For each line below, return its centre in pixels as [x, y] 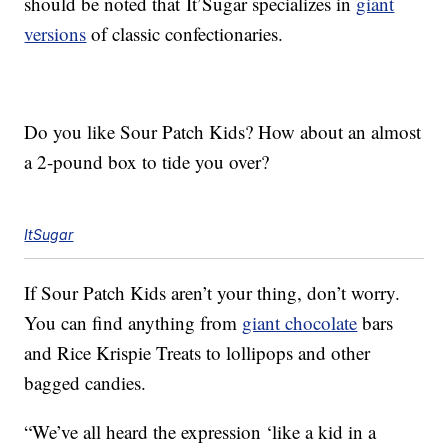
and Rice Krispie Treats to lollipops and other [197, 353]
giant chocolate [300, 323]
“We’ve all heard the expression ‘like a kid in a [200, 432]
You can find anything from [133, 323]
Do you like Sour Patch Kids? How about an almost [223, 132]
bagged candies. [85, 383]
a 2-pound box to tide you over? [147, 162]
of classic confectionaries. [185, 34]
